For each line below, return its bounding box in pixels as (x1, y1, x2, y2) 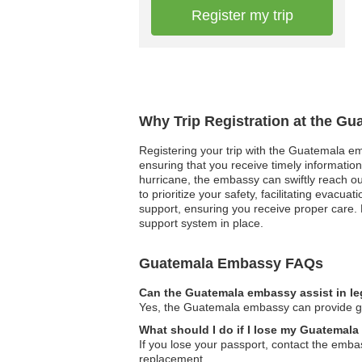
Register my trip (191, 7, 293, 23)
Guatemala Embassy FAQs (139, 255, 323, 271)
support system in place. (139, 217, 263, 229)
